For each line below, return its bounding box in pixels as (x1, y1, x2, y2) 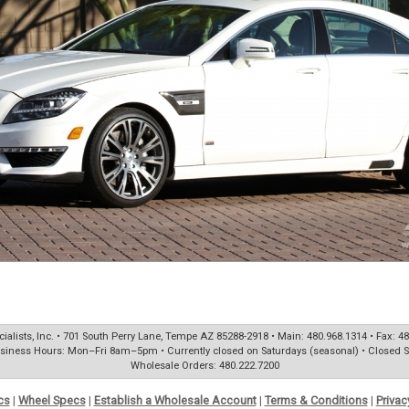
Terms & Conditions (264, 393, 368, 407)
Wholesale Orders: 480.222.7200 (130, 360, 279, 372)
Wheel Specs (17, 393, 86, 407)
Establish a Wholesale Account (93, 393, 257, 407)
